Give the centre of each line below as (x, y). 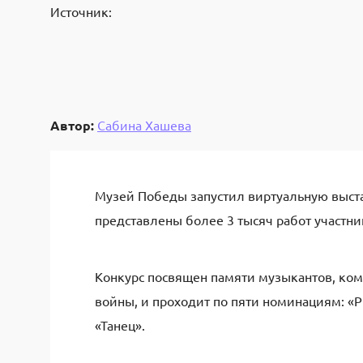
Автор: (72, 125)
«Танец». (120, 325)
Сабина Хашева (144, 124)
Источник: (81, 11)
